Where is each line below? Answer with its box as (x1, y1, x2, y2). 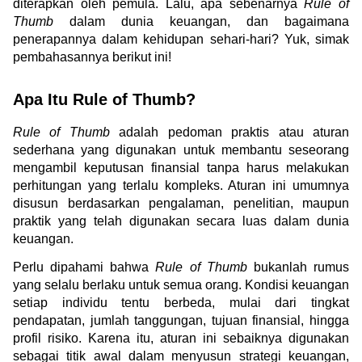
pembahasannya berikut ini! (13, 49, 171, 64)
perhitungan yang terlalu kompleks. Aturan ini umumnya (13, 178, 349, 192)
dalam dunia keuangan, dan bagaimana (53, 14, 349, 28)
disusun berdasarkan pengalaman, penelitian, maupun (13, 196, 349, 210)
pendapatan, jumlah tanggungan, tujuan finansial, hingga (13, 313, 349, 327)
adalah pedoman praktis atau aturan (109, 124, 350, 139)
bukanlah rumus (246, 259, 350, 274)
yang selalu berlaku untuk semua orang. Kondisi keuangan (13, 277, 349, 292)
